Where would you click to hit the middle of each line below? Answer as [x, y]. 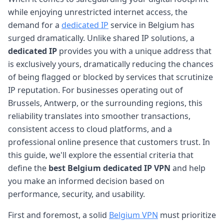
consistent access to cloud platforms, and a [90, 129]
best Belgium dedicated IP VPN [109, 168]
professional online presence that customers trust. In [109, 142]
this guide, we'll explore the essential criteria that [101, 155]
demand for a [35, 25]
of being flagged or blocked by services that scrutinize [110, 77]
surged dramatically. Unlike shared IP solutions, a [101, 38]
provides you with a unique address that [134, 51]
